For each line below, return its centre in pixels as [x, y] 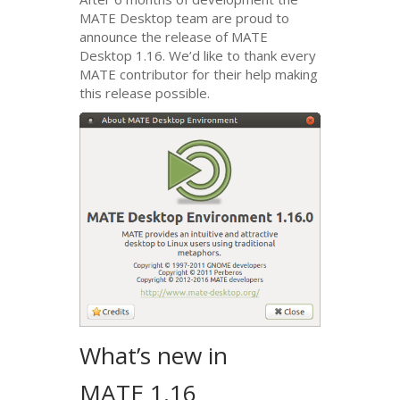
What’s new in [154, 355]
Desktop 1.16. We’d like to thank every [198, 56]
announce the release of [156, 37]
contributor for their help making [217, 75]
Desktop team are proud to [203, 18]
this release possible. [145, 93]
